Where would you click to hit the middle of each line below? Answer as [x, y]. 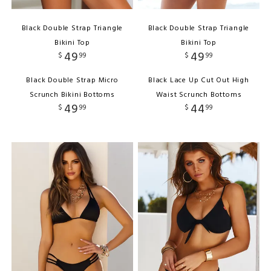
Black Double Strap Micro [72, 80]
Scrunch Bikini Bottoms [72, 95]
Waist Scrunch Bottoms [199, 95]
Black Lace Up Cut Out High [199, 80]
